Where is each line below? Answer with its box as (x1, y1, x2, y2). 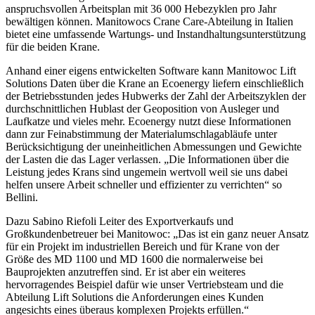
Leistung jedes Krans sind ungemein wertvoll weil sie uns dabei (6, 166, 288, 179)
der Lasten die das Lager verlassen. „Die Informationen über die (6, 153, 289, 166)
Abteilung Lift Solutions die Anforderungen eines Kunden (6, 291, 264, 304)
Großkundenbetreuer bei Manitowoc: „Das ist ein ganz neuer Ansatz (6, 228, 309, 240)
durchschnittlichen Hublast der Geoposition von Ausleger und (6, 103, 279, 115)
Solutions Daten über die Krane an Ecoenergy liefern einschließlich (6, 77, 304, 90)
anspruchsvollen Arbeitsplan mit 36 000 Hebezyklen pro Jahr (6, 3, 276, 15)
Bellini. (6, 191, 38, 204)
